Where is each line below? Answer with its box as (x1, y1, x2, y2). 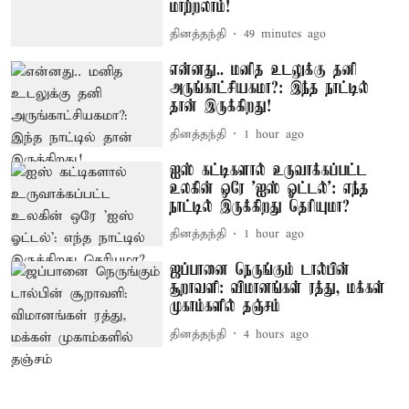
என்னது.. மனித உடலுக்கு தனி (170, 61, 358, 80)
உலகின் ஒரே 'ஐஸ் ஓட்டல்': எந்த (170, 179, 370, 198)
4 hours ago (244, 326, 309, 342)
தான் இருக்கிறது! (170, 98, 272, 117)
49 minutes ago (244, 26, 327, 42)
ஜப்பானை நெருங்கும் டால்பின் (170, 261, 351, 280)
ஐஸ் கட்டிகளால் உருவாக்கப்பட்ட (170, 161, 368, 180)
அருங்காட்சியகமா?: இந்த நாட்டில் (170, 79, 370, 99)
